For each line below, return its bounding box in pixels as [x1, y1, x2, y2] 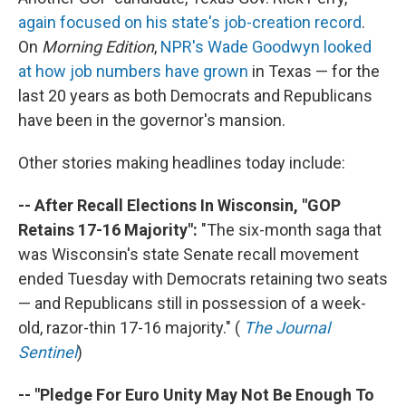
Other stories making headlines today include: [18, 153, 345, 172]
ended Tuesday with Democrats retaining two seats [18, 269, 388, 288]
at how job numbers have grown [18, 62, 248, 81]
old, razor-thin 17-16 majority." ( [18, 318, 244, 337]
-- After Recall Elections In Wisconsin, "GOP [18, 196, 341, 215]
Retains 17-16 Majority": [18, 220, 198, 239]
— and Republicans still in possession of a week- [18, 294, 366, 313]
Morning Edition [42, 37, 154, 56]
